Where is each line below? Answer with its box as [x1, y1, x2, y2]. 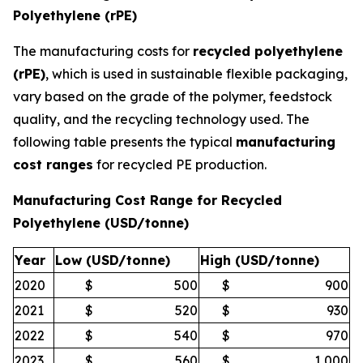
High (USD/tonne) [200, 252, 319, 269]
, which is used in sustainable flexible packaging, [45, 66, 348, 83]
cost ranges [13, 156, 93, 173]
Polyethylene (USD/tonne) [13, 215, 189, 232]
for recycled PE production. [93, 156, 267, 173]
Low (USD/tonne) [55, 252, 170, 269]
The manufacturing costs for [13, 43, 193, 60]
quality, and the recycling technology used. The [13, 111, 310, 128]
